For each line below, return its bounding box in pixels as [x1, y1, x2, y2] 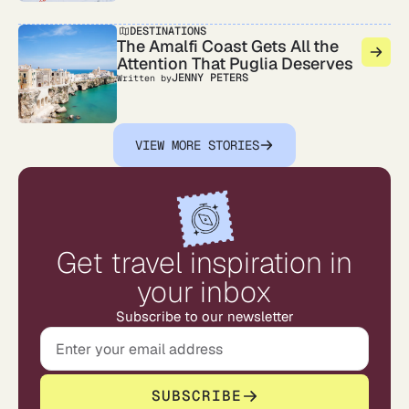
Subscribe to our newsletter [115, 308, 294, 325]
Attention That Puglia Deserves [117, 53, 354, 74]
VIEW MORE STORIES [135, 136, 259, 153]
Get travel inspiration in [56, 244, 353, 281]
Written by [117, 72, 172, 84]
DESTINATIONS [130, 24, 206, 38]
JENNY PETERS [171, 70, 248, 85]
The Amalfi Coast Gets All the [117, 36, 340, 57]
